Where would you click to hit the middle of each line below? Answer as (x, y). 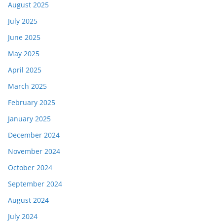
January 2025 (29, 119)
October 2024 (30, 168)
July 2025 (23, 21)
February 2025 (32, 103)
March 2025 (27, 86)
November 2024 (34, 151)
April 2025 (25, 70)
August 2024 (28, 200)
